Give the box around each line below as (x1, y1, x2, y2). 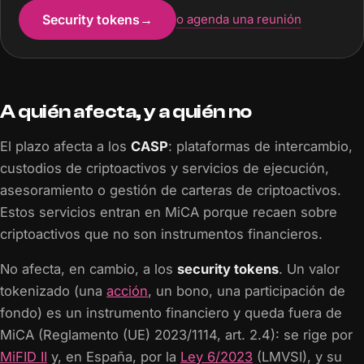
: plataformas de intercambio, (168, 137, 353, 154)
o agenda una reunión (176, 11, 301, 27)
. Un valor (279, 261, 340, 278)
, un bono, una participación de (148, 283, 345, 300)
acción (106, 283, 148, 300)
